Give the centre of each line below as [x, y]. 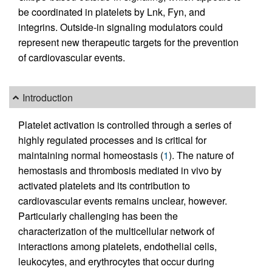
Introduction [48, 97]
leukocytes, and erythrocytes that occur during [116, 262]
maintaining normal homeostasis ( [91, 155]
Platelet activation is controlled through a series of [125, 125]
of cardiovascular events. [72, 57]
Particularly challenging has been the [98, 216]
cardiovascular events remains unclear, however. [123, 201]
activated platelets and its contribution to [104, 186]
